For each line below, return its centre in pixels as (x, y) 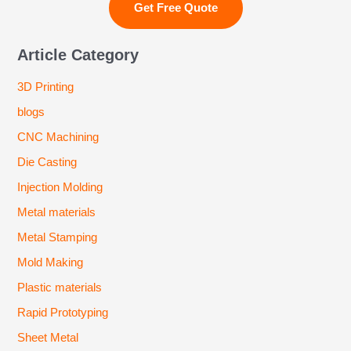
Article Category (78, 55)
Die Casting (47, 163)
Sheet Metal (48, 337)
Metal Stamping (58, 238)
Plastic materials (60, 287)
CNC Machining (58, 138)
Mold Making (51, 263)
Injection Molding (60, 188)
